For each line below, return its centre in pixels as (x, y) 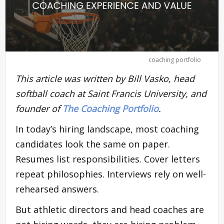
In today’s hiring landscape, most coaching (107, 129)
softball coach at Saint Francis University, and (111, 93)
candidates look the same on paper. (93, 144)
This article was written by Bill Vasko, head (105, 78)
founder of (39, 108)
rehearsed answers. (57, 189)
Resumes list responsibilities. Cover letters (108, 159)
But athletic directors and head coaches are (110, 209)
